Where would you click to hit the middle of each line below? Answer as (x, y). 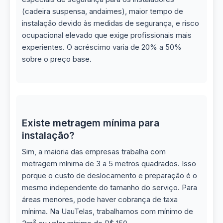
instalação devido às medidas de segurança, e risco (111, 23)
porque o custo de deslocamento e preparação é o (110, 175)
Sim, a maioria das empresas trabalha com (94, 152)
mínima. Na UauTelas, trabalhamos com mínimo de (108, 211)
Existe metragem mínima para (91, 123)
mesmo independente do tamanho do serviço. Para (110, 187)
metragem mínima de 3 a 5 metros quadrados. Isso (109, 164)
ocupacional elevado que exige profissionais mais (107, 35)
